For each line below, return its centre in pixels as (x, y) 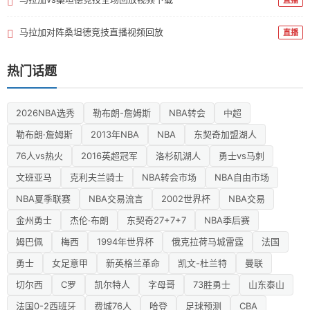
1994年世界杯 (125, 241)
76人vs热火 (39, 155)
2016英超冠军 (109, 155)
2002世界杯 (186, 198)
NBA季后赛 (227, 220)
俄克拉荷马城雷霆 (208, 241)
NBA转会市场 (169, 177)
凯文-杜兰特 (202, 263)
